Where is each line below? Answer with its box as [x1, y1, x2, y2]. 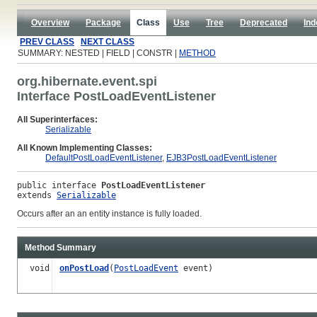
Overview [31, 18, 69, 28]
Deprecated [240, 18, 287, 28]
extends [17, 190, 57, 200]
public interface [17, 180, 101, 190]
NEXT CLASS [81, 37, 134, 47]
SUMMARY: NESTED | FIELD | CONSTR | [18, 48, 179, 58]
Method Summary [25, 242, 96, 253]
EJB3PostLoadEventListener [166, 152, 277, 163]
